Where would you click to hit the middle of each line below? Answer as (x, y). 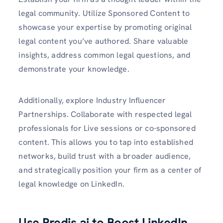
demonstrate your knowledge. (75, 69)
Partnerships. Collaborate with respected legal (105, 114)
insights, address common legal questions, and (105, 55)
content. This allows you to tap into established (106, 142)
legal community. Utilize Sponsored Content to (104, 13)
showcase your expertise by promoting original (105, 27)
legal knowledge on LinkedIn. (73, 184)
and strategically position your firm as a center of (110, 170)
